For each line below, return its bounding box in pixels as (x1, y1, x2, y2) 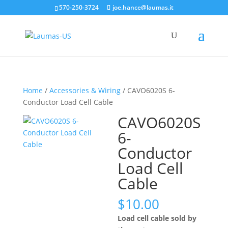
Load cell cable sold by (118, 213, 197, 223)
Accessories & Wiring (49, 85, 121, 95)
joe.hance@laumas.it (112, 3, 174, 12)
